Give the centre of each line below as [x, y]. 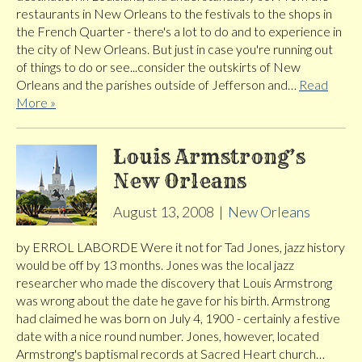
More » [36, 103]
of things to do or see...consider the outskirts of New [158, 67]
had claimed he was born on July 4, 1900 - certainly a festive [178, 318]
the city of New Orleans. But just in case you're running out [175, 49]
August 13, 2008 [164, 212]
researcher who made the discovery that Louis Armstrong [174, 283]
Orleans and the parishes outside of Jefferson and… [158, 85]
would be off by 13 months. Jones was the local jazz [155, 265]
